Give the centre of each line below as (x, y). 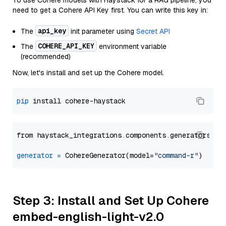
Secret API (153, 31)
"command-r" (176, 155)
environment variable (132, 46)
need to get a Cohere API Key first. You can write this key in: (110, 10)
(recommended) (46, 56)
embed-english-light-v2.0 (88, 217)
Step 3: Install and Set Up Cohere (111, 201)
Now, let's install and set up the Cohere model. (88, 73)
